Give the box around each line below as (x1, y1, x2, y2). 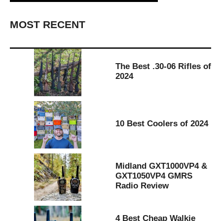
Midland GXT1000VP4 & (115, 161, 207, 171)
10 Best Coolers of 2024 (115, 118, 208, 128)
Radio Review (115, 181, 169, 190)
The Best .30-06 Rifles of (115, 61, 211, 71)
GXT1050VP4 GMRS (115, 171, 192, 181)
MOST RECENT (10, 19, 85, 31)
